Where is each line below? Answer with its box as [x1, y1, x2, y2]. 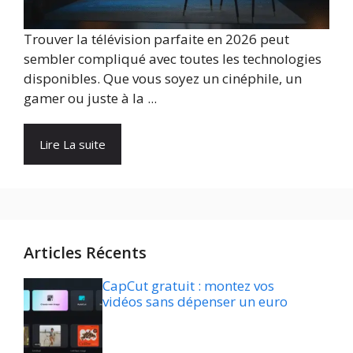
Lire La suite [39, 136, 106, 152]
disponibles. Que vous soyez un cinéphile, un [24, 69, 302, 87]
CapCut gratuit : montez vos [102, 276, 274, 295]
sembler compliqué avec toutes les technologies [24, 49, 321, 68]
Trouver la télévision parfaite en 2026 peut [24, 29, 289, 48]
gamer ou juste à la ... [24, 88, 157, 107]
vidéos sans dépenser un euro [102, 292, 288, 310]
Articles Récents [24, 241, 147, 263]
